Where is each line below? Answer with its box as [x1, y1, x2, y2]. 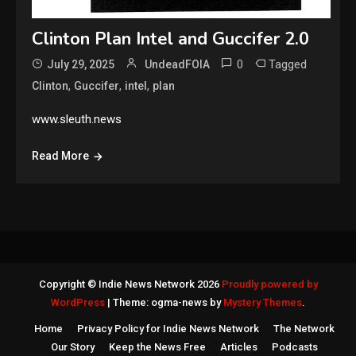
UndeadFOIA [145, 58, 211, 72]
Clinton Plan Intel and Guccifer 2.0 [32, 27, 310, 52]
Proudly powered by [221, 278, 318, 291]
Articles [219, 341, 257, 354]
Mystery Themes [223, 296, 302, 309]
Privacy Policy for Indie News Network [76, 323, 259, 335]
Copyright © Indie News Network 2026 [38, 278, 222, 291]
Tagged [269, 57, 308, 72]
